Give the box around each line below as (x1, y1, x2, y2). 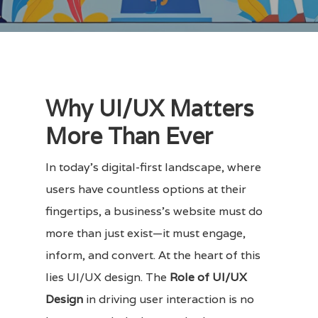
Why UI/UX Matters (45, 94, 253, 123)
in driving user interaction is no (83, 292, 254, 307)
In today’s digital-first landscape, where (45, 160, 261, 175)
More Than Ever (45, 121, 213, 150)
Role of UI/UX (170, 270, 247, 285)
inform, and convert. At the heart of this (45, 248, 261, 263)
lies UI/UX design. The (45, 270, 170, 285)
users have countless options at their (45, 182, 246, 197)
